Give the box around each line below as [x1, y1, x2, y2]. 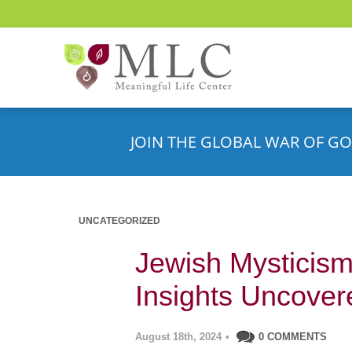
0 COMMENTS [258, 331, 327, 343]
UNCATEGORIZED [79, 215, 160, 226]
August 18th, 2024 [135, 331, 222, 343]
